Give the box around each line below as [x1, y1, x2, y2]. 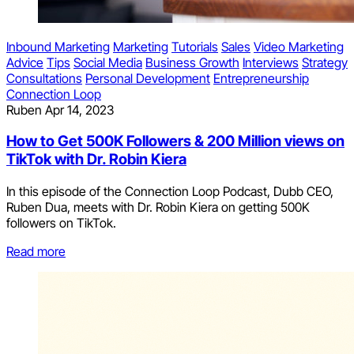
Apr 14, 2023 [45, 101, 114, 118]
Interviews [243, 54, 299, 70]
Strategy [302, 54, 348, 70]
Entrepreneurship [213, 70, 309, 86]
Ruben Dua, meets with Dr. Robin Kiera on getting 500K [6, 199, 310, 216]
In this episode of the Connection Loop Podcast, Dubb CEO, [6, 183, 333, 200]
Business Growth [145, 54, 239, 70]
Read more [6, 243, 66, 260]
